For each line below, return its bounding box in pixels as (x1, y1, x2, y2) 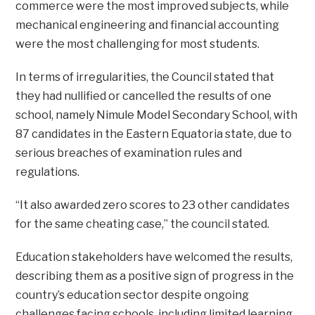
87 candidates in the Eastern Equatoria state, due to (15, 127, 292, 141)
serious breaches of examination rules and (15, 146, 243, 160)
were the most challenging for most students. (15, 37, 260, 51)
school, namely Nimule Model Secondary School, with (15, 108, 298, 122)
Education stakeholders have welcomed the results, (15, 250, 293, 264)
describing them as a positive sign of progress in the (15, 269, 295, 283)
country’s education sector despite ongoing (15, 288, 250, 302)
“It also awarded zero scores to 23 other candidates (15, 198, 290, 212)
